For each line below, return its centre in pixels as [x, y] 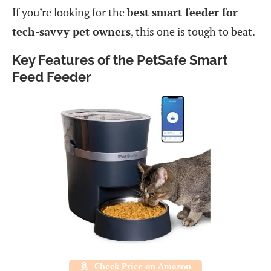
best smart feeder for [182, 12]
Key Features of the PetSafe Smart [120, 60]
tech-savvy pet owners [71, 32]
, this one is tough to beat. [193, 32]
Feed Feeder [52, 77]
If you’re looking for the [70, 12]
